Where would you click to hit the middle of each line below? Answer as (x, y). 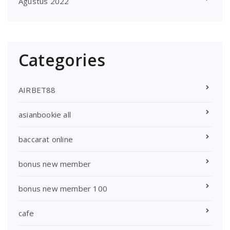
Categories (62, 60)
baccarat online (46, 139)
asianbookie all (45, 114)
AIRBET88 (37, 90)
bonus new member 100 (63, 188)
